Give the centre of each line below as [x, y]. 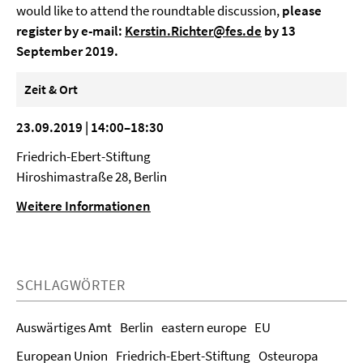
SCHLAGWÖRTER [71, 285]
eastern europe [204, 327]
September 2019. [67, 51]
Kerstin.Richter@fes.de [193, 31]
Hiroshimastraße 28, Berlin [92, 177]
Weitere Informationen [83, 206]
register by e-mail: [70, 31]
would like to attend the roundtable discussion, [149, 11]
